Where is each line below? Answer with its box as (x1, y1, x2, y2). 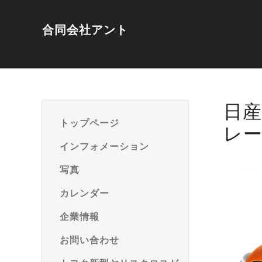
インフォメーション (60, 142, 149, 151)
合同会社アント (42, 23, 128, 36)
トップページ (60, 118, 119, 128)
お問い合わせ (60, 235, 119, 245)
